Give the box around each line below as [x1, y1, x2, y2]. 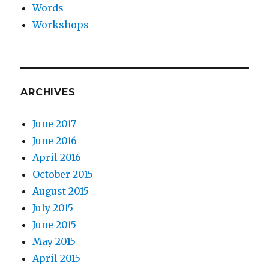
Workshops [32, 19, 89, 31]
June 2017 [32, 118, 77, 130]
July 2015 [32, 202, 74, 214]
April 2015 [32, 252, 81, 265]
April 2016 [32, 151, 82, 164]
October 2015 [32, 168, 94, 181]
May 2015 [32, 235, 76, 248]
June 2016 [32, 134, 77, 147]
